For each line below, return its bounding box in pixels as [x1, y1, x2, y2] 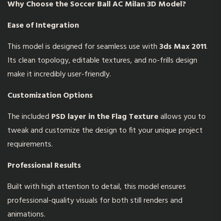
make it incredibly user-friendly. [7, 68, 111, 81]
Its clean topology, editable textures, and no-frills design [7, 54, 197, 67]
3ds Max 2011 [159, 40, 206, 53]
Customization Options [7, 89, 93, 102]
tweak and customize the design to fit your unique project [7, 124, 203, 137]
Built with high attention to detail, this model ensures [7, 181, 186, 193]
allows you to [158, 110, 206, 123]
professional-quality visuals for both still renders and [7, 194, 183, 207]
